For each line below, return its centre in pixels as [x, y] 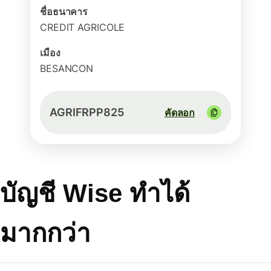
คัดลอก [179, 113]
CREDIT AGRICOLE [83, 27]
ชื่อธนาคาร [64, 11]
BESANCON [67, 68]
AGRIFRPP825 [87, 112]
